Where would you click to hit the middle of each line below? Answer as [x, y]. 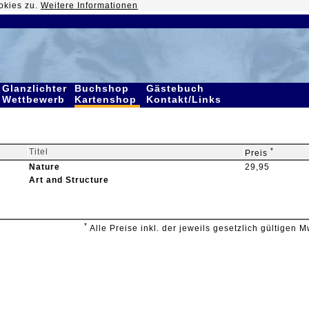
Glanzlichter [34, 88]
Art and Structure [69, 180]
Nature [44, 167]
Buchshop [102, 88]
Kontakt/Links [186, 99]
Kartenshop [107, 99]
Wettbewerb [35, 99]
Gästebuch [175, 88]
